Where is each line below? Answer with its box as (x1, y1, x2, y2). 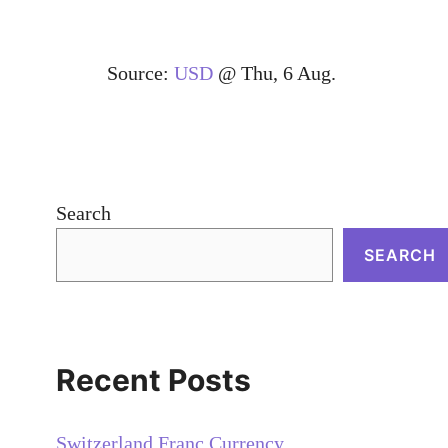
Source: (107, 61, 174, 84)
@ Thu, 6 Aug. (213, 61, 336, 84)
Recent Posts (56, 361, 251, 398)
